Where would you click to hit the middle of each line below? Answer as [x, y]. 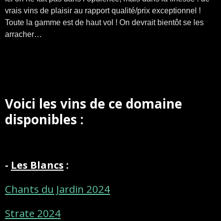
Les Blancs [37, 165]
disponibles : [44, 120]
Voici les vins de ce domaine [93, 104]
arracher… [23, 35]
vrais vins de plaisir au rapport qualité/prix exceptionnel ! [103, 11]
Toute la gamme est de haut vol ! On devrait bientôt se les [104, 23]
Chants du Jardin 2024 [57, 189]
